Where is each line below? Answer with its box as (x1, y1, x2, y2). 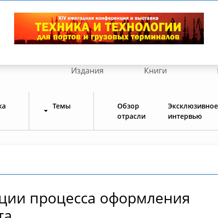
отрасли (117, 111, 145, 121)
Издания (71, 65, 104, 76)
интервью (168, 111, 202, 121)
